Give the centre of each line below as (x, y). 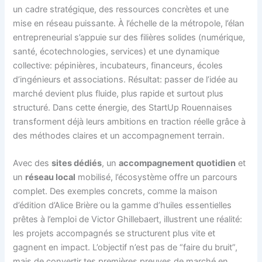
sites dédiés (77, 163)
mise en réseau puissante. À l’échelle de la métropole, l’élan (129, 23)
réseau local (51, 177)
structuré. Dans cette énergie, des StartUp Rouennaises (123, 107)
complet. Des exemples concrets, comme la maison (116, 192)
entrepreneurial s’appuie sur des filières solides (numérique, (129, 37)
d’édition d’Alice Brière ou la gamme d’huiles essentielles (123, 206)
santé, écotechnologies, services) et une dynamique (116, 51)
